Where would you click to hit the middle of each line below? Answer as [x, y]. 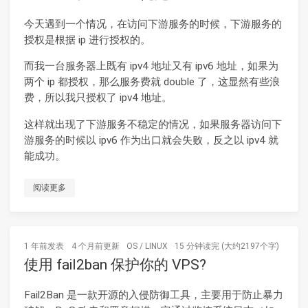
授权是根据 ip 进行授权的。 [87, 40]
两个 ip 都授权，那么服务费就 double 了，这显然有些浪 [152, 82]
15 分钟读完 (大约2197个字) [227, 246]
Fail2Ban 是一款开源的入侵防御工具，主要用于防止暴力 [154, 295]
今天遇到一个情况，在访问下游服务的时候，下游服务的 [153, 24]
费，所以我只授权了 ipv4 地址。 [98, 98]
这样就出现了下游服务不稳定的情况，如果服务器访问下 [153, 124]
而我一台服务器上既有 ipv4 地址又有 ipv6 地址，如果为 [151, 66]
